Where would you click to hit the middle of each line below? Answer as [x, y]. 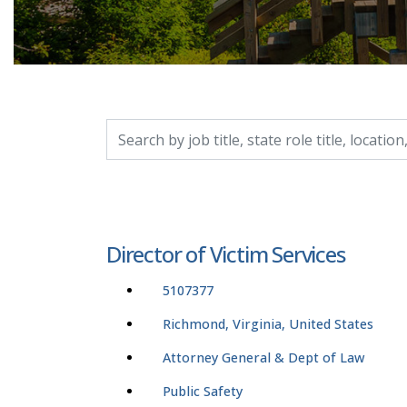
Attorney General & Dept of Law [263, 358]
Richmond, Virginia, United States [268, 324]
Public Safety [203, 392]
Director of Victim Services [226, 254]
